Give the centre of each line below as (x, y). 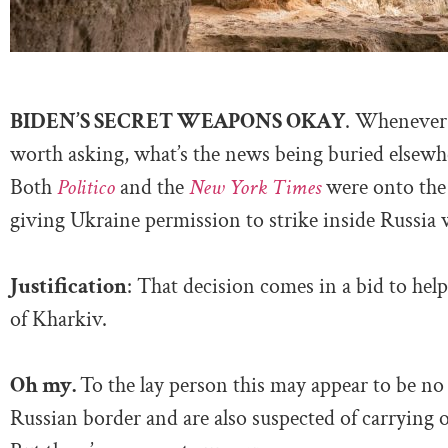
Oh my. (45, 385)
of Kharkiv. (58, 319)
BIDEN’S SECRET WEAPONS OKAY (177, 121)
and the (154, 187)
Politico (86, 187)
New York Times (257, 187)
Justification (68, 286)
